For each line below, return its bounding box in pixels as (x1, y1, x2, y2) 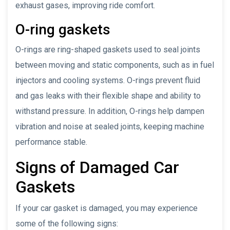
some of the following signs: (15, 218, 118, 228)
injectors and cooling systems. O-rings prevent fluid (15, 75, 200, 85)
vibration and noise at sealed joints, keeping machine (15, 121, 204, 131)
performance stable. (15, 137, 87, 147)
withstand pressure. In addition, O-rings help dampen (15, 106, 204, 116)
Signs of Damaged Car (15, 157, 179, 177)
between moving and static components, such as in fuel (15, 60, 214, 70)
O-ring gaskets (15, 21, 110, 38)
